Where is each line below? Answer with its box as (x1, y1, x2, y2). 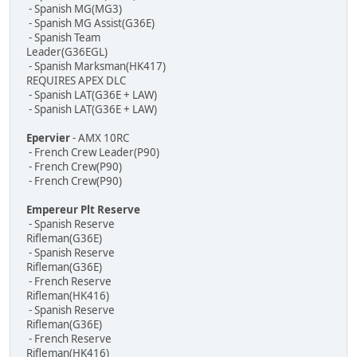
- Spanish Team (26, 30, 100, 45)
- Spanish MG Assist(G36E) (26, 16, 155, 31)
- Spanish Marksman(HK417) (26, 59, 166, 74)
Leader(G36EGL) (26, 45, 108, 60)
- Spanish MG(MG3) (26, 2, 122, 17)
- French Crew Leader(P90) (26, 145, 159, 160)
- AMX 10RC (70, 131, 129, 146)
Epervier (26, 131, 70, 146)
